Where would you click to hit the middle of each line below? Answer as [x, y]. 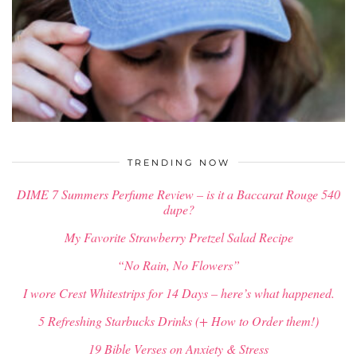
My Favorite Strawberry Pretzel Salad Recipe [178, 237]
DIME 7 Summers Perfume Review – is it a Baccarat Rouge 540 [178, 194]
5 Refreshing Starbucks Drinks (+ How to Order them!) [178, 320]
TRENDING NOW [178, 162]
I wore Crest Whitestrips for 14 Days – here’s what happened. [178, 292]
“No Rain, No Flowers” [178, 265]
